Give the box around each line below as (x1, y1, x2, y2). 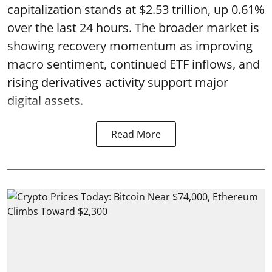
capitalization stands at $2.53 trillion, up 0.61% (7, 1, 265, 18)
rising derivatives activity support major (7, 74, 228, 90)
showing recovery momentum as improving (7, 38, 253, 54)
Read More (111, 127, 161, 141)
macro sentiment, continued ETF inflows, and (7, 56, 260, 72)
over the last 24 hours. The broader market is (7, 19, 259, 36)
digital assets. (7, 92, 83, 109)
